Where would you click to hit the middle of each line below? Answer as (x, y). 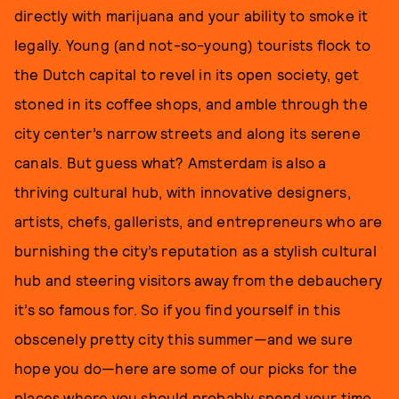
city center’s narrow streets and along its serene (187, 133)
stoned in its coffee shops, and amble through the (191, 103)
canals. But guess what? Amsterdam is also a (171, 162)
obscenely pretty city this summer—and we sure (184, 338)
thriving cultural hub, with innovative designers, (183, 191)
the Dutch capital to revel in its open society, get (187, 74)
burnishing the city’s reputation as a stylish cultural (195, 250)
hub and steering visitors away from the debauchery (199, 280)
